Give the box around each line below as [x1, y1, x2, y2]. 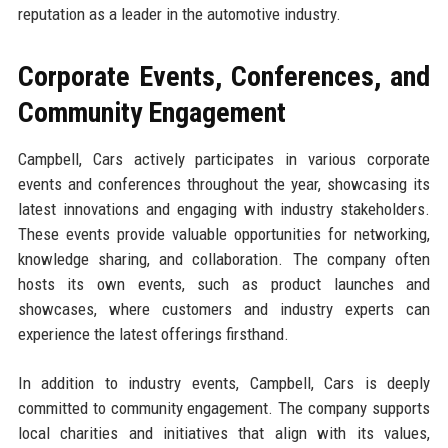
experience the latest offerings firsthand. [17, 324, 289, 345]
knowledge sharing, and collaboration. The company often [17, 249, 431, 270]
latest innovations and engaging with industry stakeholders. [17, 199, 431, 220]
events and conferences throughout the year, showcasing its [17, 174, 431, 195]
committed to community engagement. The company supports [17, 398, 431, 419]
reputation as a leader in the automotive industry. [17, 4, 341, 25]
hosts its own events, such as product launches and [17, 274, 431, 295]
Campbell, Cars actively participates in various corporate [17, 149, 431, 170]
